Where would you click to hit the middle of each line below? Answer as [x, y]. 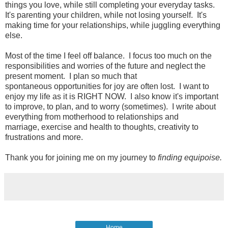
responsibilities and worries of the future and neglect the [105, 66]
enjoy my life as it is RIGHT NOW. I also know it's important [112, 96]
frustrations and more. [44, 137]
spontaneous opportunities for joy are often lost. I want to [107, 86]
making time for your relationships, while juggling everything [113, 25]
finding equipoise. [190, 157]
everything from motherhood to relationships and [92, 117]
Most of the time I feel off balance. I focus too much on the [108, 55]
